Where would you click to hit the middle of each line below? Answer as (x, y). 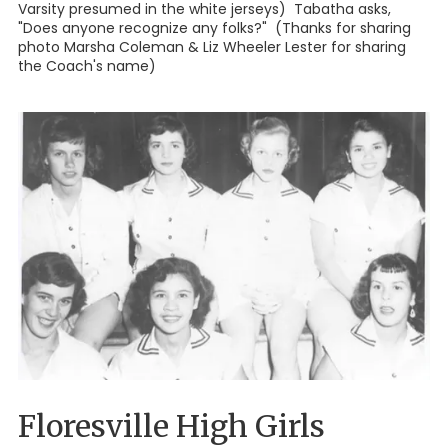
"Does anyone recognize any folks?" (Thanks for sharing (214, 27)
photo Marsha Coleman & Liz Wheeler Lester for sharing (212, 46)
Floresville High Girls (171, 425)
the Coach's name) (87, 65)
